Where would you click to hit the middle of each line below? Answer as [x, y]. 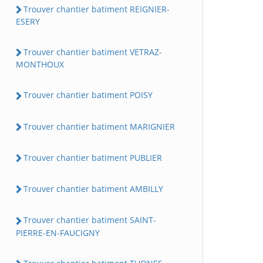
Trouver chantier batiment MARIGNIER [99, 126]
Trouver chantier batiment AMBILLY [93, 189]
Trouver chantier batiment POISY [88, 95]
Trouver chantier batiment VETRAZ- [93, 52]
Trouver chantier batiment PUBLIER [93, 157]
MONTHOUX [40, 65]
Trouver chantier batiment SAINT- [90, 220]
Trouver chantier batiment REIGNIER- [97, 9]
